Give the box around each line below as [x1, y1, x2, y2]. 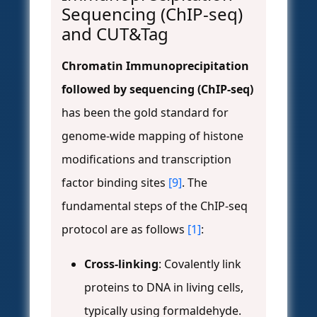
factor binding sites [62, 175, 168, 191]
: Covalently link [158, 256, 241, 272]
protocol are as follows [62, 221, 188, 238]
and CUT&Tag [62, 22, 168, 46]
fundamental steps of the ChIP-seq [62, 198, 248, 214]
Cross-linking [84, 256, 158, 272]
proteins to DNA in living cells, [84, 279, 243, 296]
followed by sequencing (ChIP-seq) [62, 81, 253, 98]
